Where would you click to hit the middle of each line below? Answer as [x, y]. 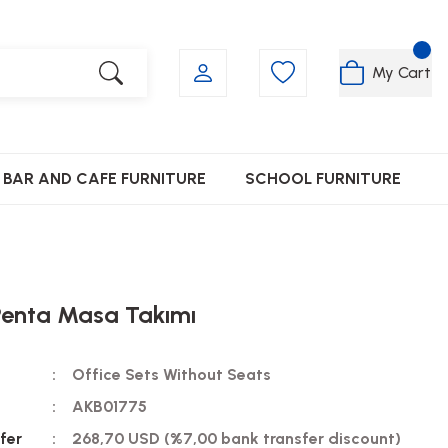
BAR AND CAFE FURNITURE [104, 178]
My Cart [401, 72]
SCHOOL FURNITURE [322, 178]
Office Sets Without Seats [171, 374]
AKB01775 [109, 406]
